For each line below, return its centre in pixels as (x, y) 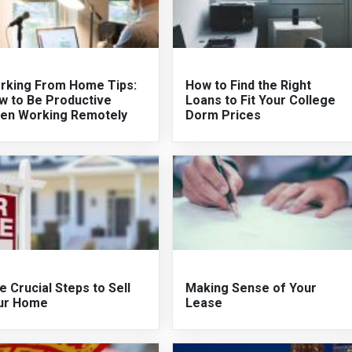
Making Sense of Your (251, 288)
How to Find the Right (249, 86)
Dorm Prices (224, 115)
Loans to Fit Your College (261, 101)
